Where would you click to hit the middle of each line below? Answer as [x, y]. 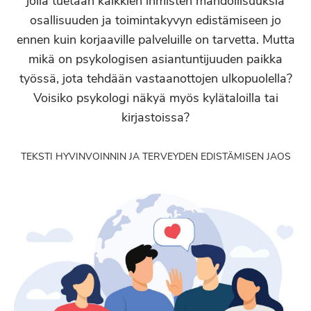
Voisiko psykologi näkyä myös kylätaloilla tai [155, 98]
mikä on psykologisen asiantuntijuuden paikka [155, 59]
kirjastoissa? [155, 117]
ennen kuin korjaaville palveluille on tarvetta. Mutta [155, 40]
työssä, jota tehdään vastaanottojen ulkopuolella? [155, 78]
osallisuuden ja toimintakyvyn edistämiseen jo [155, 20]
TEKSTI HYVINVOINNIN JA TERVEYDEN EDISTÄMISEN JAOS [155, 157]
